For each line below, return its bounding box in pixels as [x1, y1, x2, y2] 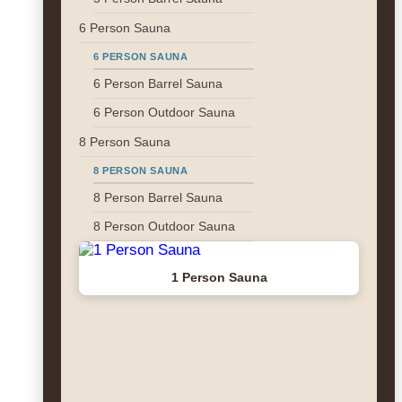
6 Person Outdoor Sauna [93, 106, 235, 119]
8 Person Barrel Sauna [93, 191, 223, 205]
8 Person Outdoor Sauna [93, 220, 235, 233]
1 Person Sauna [170, 270, 267, 284]
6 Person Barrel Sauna [93, 77, 223, 91]
